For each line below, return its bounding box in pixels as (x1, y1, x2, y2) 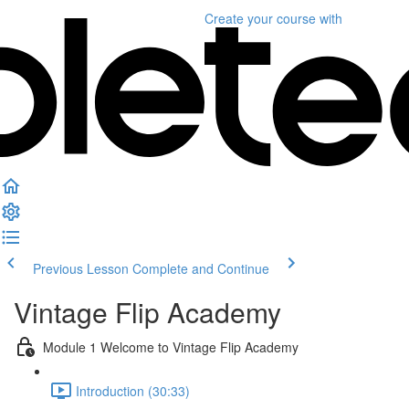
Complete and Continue (132, 259, 269, 278)
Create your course (204, 9, 316, 27)
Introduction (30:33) (76, 381, 190, 400)
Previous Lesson (33, 259, 129, 278)
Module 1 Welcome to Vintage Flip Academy (43, 337, 299, 356)
